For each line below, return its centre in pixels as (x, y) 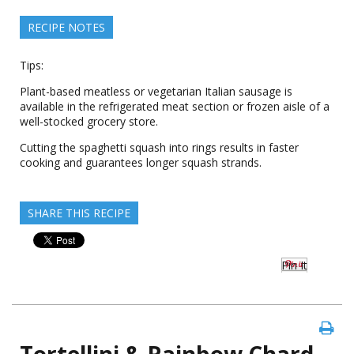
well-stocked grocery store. (89, 121)
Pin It (294, 265)
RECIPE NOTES (66, 27)
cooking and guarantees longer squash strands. (141, 162)
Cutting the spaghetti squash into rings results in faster (159, 147)
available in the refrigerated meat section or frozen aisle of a (175, 106)
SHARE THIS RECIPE (79, 213)
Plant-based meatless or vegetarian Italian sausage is (156, 91)
